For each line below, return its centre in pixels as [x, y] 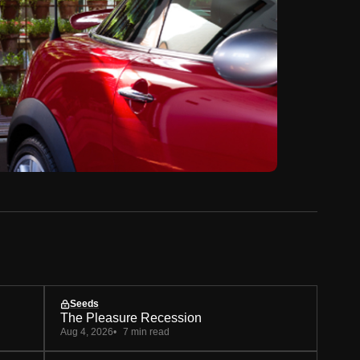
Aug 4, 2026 [87, 332]
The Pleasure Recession [131, 318]
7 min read [146, 332]
